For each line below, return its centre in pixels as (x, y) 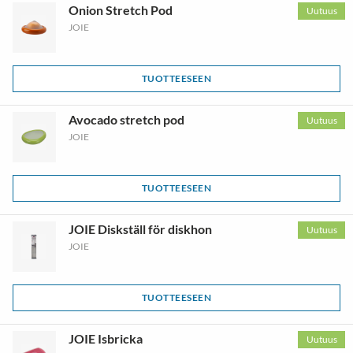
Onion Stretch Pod (120, 10)
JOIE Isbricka (105, 338)
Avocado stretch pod (126, 119)
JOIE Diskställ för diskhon (140, 229)
